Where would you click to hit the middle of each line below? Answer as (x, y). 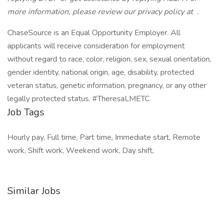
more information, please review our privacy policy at (101, 12)
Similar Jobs (34, 191)
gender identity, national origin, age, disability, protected (101, 72)
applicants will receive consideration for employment (96, 46)
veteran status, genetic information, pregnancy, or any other (107, 86)
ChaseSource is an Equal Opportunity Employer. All (94, 33)
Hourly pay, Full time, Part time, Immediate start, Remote (104, 137)
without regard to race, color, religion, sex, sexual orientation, (109, 59)
